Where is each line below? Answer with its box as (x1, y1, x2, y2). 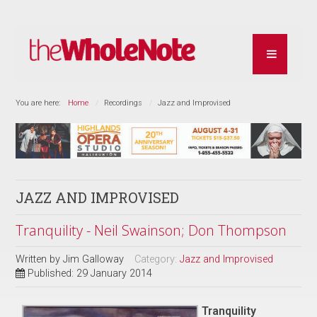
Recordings (104, 98, 143, 108)
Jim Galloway (63, 253, 125, 265)
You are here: (16, 98, 65, 108)
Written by (16, 253, 64, 265)
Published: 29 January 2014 (28, 267, 153, 279)
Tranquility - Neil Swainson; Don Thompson (16, 220, 287, 240)
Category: (134, 253, 180, 265)
